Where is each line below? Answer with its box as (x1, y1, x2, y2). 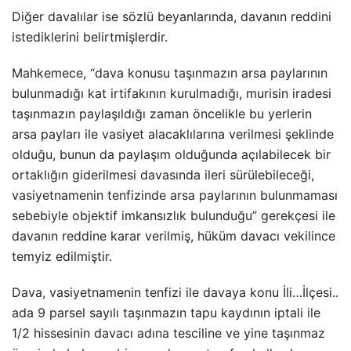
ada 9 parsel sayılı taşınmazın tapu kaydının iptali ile (12, 305, 320, 320)
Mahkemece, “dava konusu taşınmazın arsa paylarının (12, 65, 327, 81)
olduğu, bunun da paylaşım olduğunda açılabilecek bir (12, 147, 331, 162)
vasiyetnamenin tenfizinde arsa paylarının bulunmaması (12, 187, 338, 203)
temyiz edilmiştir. (12, 248, 112, 264)
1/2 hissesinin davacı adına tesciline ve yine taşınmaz (12, 325, 325, 341)
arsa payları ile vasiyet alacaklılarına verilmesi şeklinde (12, 126, 334, 142)
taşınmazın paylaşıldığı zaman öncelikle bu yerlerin (12, 106, 312, 121)
